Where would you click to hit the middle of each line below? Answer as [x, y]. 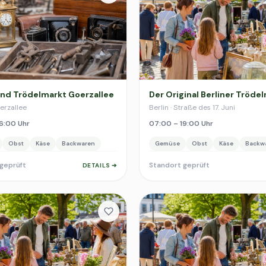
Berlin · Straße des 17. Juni [192, 107]
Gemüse [167, 143]
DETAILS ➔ [99, 165]
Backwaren [78, 143]
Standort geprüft [179, 165]
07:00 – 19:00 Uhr [181, 123]
